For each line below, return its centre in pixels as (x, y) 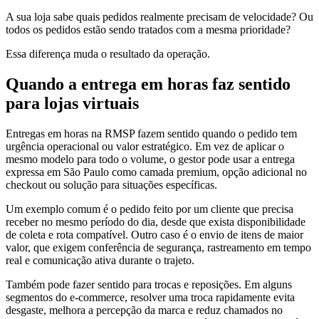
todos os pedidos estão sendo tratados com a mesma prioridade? (148, 29)
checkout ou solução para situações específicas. (111, 184)
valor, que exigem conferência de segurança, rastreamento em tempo (158, 247)
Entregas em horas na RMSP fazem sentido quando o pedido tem (151, 133)
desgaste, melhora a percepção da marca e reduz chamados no (144, 310)
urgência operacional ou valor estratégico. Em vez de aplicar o (145, 146)
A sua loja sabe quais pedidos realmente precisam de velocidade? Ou (159, 16)
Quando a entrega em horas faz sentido (148, 84)
